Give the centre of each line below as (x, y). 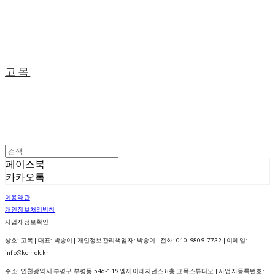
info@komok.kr (27, 252)
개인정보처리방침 (30, 209)
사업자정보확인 (27, 222)
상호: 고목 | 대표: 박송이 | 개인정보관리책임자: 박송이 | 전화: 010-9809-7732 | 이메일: (126, 240)
